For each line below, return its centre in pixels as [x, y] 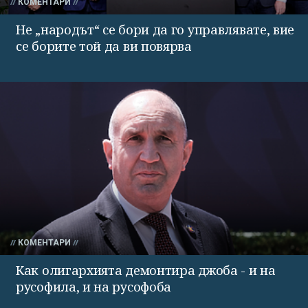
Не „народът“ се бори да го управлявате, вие [155, 30]
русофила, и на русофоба [94, 287]
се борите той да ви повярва [104, 46]
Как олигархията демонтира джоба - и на [146, 271]
